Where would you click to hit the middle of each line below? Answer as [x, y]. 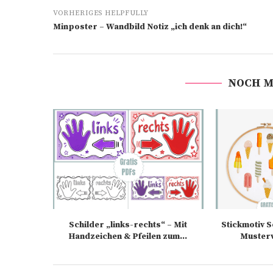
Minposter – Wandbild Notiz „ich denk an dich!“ [150, 27]
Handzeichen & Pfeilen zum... [128, 237]
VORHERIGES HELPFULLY [101, 13]
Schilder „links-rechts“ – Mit [128, 225]
